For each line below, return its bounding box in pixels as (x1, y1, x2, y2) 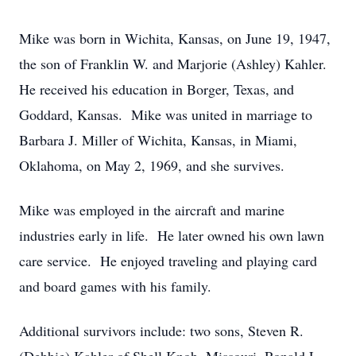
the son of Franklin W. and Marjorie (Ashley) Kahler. (19, 54, 331, 73)
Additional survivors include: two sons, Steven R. (19, 321, 304, 340)
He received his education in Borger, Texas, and (19, 79, 294, 99)
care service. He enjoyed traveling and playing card (19, 251, 317, 270)
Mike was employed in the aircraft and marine (19, 200, 284, 219)
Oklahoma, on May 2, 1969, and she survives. (19, 156, 284, 175)
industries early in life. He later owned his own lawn (19, 226, 324, 245)
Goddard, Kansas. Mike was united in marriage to (19, 105, 312, 124)
